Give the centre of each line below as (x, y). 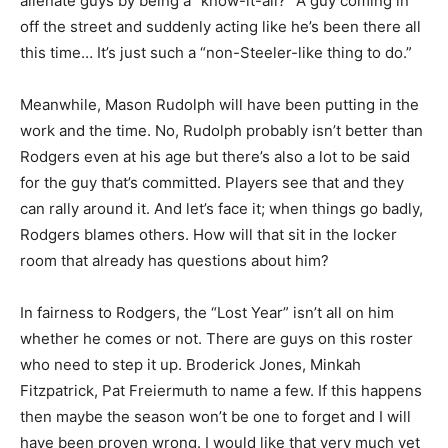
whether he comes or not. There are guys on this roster (216, 339)
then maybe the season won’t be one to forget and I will (215, 417)
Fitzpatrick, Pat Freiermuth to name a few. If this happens (221, 391)
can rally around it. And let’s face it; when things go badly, (221, 209)
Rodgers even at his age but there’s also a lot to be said (215, 157)
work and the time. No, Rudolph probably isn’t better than (221, 131)
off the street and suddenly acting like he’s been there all (220, 27)
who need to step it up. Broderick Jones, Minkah (190, 365)
